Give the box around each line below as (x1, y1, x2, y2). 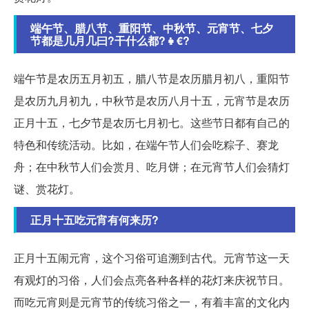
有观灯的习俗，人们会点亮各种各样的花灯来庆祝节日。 (14, 271, 290, 288)
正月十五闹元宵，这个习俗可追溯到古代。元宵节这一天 (14, 249, 290, 266)
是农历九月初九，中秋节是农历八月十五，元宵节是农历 (14, 92, 290, 108)
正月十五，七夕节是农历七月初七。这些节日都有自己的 (14, 114, 290, 130)
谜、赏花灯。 (14, 180, 80, 197)
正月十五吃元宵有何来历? (30, 211, 159, 228)
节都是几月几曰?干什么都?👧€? (30, 32, 190, 48)
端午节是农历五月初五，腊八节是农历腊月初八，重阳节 (14, 70, 290, 86)
